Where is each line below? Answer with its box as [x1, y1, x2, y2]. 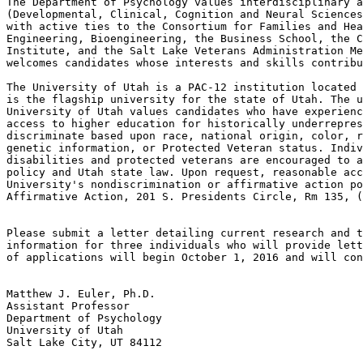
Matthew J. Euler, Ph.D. [6, 288, 156, 301]
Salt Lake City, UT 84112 [6, 336, 162, 349]
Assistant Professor [6, 300, 130, 313]
